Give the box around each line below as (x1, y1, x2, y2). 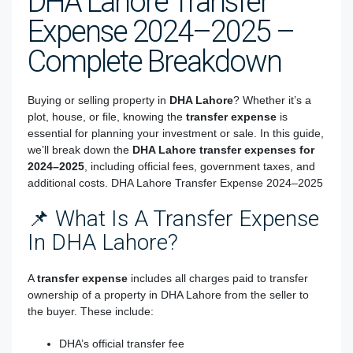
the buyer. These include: (28, 304, 154, 318)
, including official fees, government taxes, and (84, 159, 315, 173)
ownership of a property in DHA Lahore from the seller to (28, 288, 309, 301)
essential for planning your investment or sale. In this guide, (28, 126, 324, 139)
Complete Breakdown (28, 43, 281, 79)
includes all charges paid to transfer (128, 271, 308, 284)
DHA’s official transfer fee (59, 336, 184, 350)
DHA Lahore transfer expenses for (132, 143, 314, 156)
